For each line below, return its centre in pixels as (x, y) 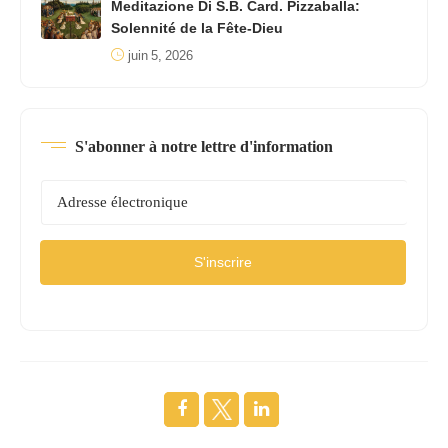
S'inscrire (223, 262)
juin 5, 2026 (160, 55)
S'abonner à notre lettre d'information (204, 146)
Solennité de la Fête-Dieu (197, 28)
